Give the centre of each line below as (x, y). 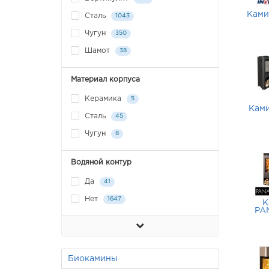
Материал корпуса (105, 80)
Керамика (103, 99)
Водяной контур (101, 162)
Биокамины (93, 259)
